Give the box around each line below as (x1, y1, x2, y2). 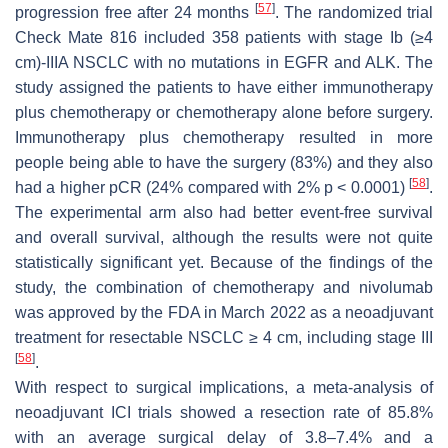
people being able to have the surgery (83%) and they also (15, 153, 433, 171)
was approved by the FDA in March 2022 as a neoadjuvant (15, 303, 433, 321)
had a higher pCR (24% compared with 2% (15, 178, 324, 196)
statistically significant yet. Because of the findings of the (15, 253, 433, 271)
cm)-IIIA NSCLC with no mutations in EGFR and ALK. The (15, 53, 433, 71)
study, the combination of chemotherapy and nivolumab (15, 278, 433, 296)
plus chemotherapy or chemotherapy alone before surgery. (15, 103, 433, 121)
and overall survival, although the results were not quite (15, 228, 433, 246)
